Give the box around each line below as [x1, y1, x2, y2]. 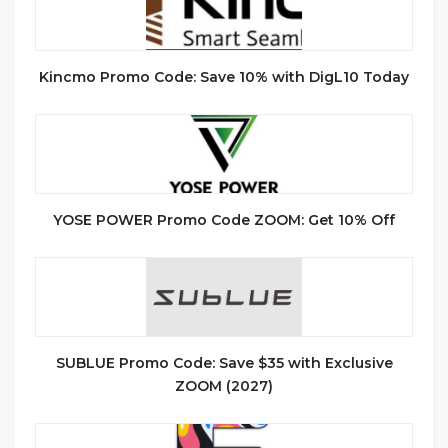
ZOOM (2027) [175, 376, 273, 395]
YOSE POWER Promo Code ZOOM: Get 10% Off [53, 210, 395, 229]
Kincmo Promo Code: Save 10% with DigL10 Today [39, 67, 409, 86]
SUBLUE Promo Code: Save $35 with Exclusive [55, 353, 393, 372]
